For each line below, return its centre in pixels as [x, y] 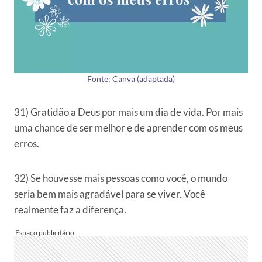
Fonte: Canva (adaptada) [131, 79]
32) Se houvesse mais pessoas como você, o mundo [121, 178]
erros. [27, 144]
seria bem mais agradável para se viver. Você [110, 194]
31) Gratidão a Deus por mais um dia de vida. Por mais [128, 112]
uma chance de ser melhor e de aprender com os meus [128, 128]
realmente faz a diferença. [70, 210]
